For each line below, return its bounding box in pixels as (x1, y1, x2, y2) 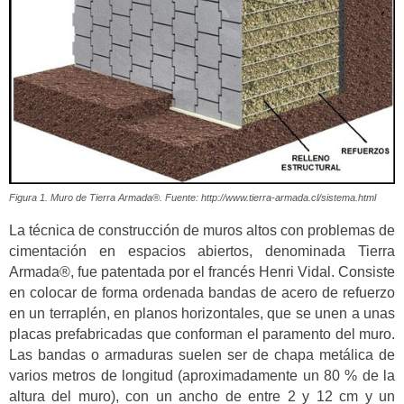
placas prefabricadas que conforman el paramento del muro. (9, 326, 395, 343)
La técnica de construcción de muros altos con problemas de (9, 223, 395, 239)
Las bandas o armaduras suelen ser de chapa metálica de (9, 347, 395, 363)
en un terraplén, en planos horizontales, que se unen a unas (9, 306, 395, 322)
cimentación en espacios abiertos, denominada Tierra (9, 243, 395, 260)
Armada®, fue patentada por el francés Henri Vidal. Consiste (9, 264, 395, 280)
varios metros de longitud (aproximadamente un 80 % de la (9, 368, 395, 384)
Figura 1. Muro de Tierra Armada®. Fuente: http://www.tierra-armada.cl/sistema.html (9, 191, 376, 203)
